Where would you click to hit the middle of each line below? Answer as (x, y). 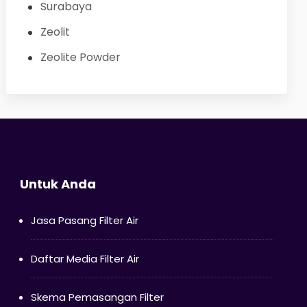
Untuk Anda (58, 184)
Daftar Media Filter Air (85, 258)
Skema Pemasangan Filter (97, 297)
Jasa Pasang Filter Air (84, 220)
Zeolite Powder (80, 57)
